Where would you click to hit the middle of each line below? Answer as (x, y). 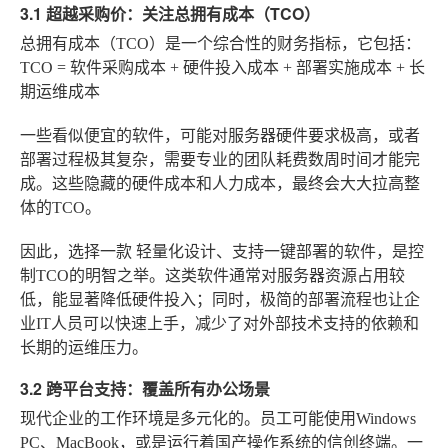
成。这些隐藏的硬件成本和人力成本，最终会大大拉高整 (220, 183)
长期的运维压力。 (84, 347)
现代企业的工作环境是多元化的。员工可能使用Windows (218, 418)
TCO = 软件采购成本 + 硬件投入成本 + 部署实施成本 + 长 (222, 67)
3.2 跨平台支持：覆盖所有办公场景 (145, 388)
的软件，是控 (376, 251)
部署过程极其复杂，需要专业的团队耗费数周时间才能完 (220, 159)
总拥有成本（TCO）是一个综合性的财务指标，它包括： (220, 43)
